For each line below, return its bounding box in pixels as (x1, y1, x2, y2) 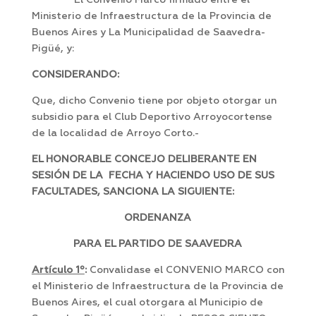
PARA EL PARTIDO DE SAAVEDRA (73, 239, 243, 250)
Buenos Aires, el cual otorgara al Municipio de (31, 298, 263, 308)
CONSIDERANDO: (31, 70, 119, 80)
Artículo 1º (31, 265, 85, 276)
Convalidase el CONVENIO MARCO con (86, 265, 284, 276)
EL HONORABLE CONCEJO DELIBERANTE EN (31, 154, 257, 165)
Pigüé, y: (31, 44, 74, 54)
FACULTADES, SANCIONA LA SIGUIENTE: (31, 187, 234, 197)
